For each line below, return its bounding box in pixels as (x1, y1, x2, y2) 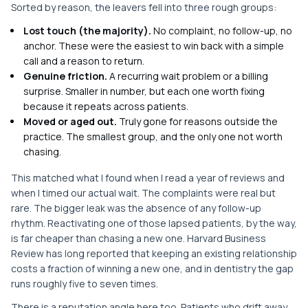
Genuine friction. (23, 69, 107, 82)
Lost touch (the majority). (23, 24, 151, 37)
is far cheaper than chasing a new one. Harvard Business (11, 232, 266, 245)
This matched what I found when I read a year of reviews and (11, 171, 285, 184)
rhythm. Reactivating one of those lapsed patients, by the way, (11, 217, 297, 230)
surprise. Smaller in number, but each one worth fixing (23, 85, 265, 98)
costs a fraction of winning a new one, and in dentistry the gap (11, 262, 294, 275)
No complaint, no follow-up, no (151, 24, 292, 37)
